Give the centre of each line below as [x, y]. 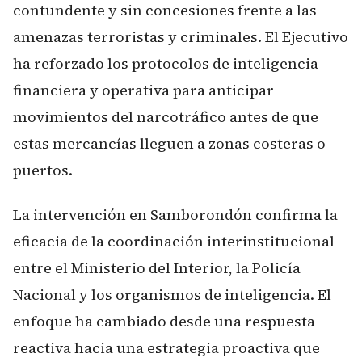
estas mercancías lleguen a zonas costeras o [169, 143]
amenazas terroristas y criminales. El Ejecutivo [181, 37]
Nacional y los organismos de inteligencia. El [172, 294]
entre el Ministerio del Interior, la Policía [157, 267]
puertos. [43, 170]
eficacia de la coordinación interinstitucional [174, 241]
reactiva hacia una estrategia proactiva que [166, 347]
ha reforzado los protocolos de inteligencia [166, 63]
